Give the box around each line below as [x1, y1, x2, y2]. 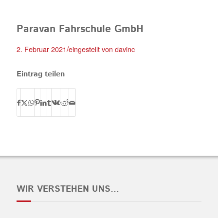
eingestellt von [68, 44, 115, 54]
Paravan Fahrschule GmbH [16, 22, 144, 36]
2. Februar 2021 [16, 44, 67, 54]
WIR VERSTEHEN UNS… [16, 183, 119, 196]
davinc [114, 44, 135, 54]
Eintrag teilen [16, 69, 65, 80]
